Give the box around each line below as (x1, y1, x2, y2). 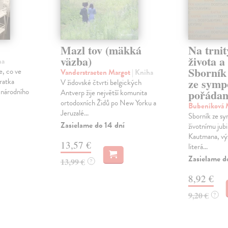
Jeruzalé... (60, 107, 89, 119)
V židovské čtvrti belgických (60, 77, 141, 89)
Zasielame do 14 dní (60, 119, 125, 132)
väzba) (60, 53, 92, 70)
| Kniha (131, 67, 153, 78)
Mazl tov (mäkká (60, 42, 141, 59)
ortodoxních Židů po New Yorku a (60, 97, 156, 109)
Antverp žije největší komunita (60, 87, 147, 99)
